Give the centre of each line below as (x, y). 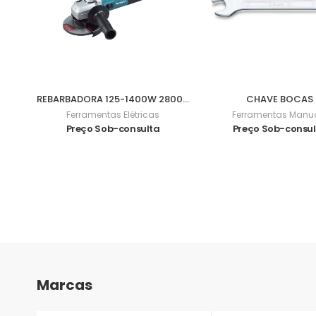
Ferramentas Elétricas (113, 115)
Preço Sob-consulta (113, 129)
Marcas (65, 285)
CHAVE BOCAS (279, 99)
